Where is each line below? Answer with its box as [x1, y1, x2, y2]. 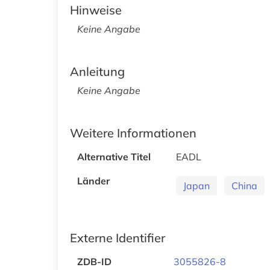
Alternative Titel [77, 150, 151, 163]
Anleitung [70, 63, 125, 79]
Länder [77, 174, 110, 187]
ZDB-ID [77, 255, 111, 268]
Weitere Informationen [70, 125, 196, 140]
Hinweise [70, 2, 122, 17]
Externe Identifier [70, 230, 165, 245]
